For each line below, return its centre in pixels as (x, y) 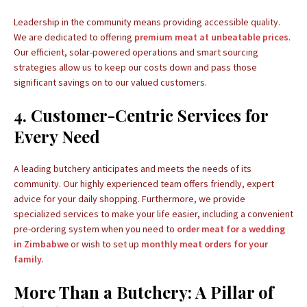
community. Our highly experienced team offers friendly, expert (144, 184)
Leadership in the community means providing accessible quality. (147, 22)
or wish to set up (105, 244)
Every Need (57, 136)
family (28, 259)
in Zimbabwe (41, 244)
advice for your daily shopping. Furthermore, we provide (130, 199)
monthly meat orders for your (205, 244)
